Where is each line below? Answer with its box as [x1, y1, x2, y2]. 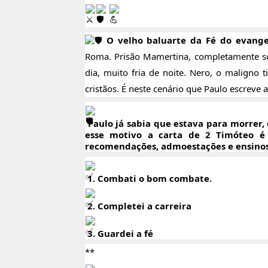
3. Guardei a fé [85, 227, 153, 240]
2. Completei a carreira [85, 200, 191, 212]
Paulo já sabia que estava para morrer [85, 117, 262, 130]
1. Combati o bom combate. [85, 172, 212, 185]
